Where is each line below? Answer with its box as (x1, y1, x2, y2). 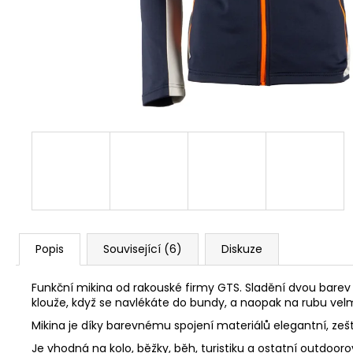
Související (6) (103, 241, 182, 257)
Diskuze (221, 241, 262, 257)
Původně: (87, 29, 143, 48)
